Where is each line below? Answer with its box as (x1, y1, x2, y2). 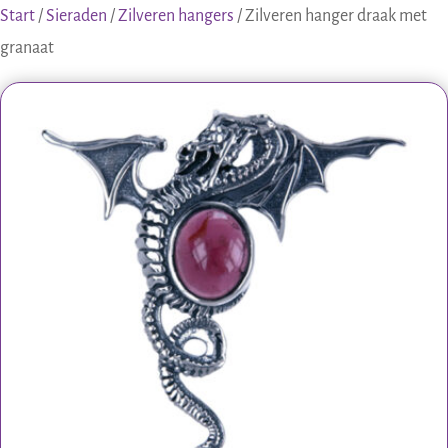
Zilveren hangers (118, 7, 234, 26)
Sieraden (46, 7, 107, 26)
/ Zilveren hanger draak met (234, 7, 427, 26)
